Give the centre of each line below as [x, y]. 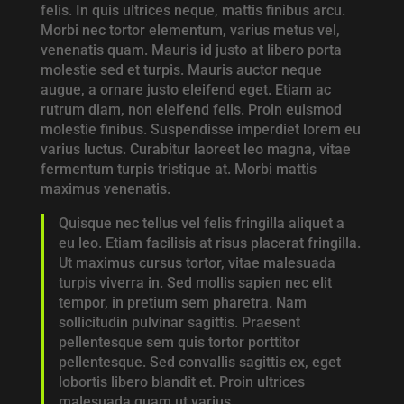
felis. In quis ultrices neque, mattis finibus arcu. [193, 11]
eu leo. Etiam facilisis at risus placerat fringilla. [209, 243]
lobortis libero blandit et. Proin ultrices [181, 382]
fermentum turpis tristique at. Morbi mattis [178, 170]
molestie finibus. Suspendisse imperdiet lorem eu [200, 130]
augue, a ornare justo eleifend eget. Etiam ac [185, 90]
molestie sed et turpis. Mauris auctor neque [181, 70]
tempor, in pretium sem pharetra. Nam [182, 303]
